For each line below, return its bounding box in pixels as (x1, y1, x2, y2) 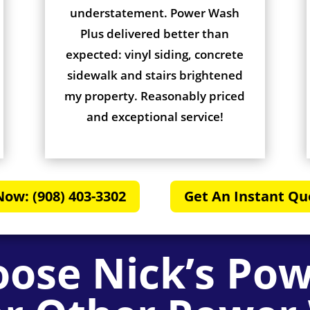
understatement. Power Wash (70, 4, 240, 21)
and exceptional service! (86, 108, 224, 125)
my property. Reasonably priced (64, 87, 246, 104)
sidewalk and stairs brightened (66, 66, 243, 83)
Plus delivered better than (80, 25, 230, 42)
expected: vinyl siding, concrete (66, 46, 244, 62)
